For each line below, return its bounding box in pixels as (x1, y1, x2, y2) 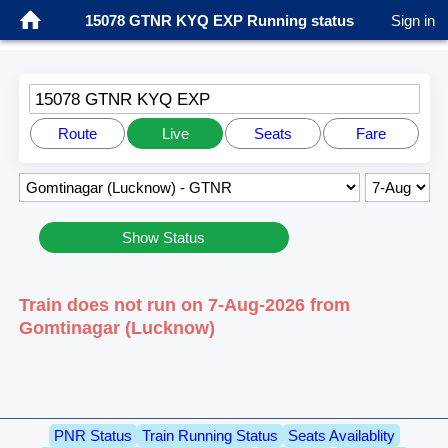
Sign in (391, 11, 435, 29)
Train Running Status (141, 427, 278, 444)
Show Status (122, 228, 205, 246)
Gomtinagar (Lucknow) (18, 317, 215, 338)
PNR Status (53, 427, 132, 444)
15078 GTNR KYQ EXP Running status (84, 11, 354, 29)
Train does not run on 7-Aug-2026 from (18, 294, 350, 315)
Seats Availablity (287, 427, 395, 444)
